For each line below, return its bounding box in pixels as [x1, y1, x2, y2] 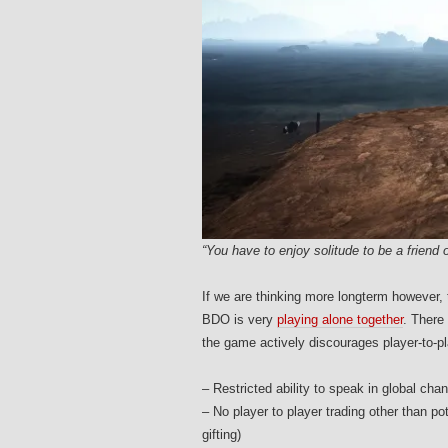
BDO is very [202, 312, 277, 328]
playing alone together [277, 312, 403, 328]
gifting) [202, 427, 241, 443]
